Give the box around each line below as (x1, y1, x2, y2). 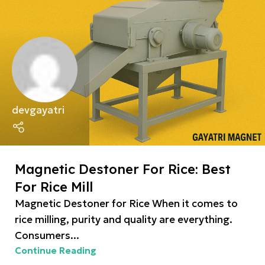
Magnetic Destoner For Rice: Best (15, 161, 231, 177)
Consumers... (15, 229, 79, 242)
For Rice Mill (15, 179, 93, 195)
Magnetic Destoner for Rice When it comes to (15, 197, 238, 210)
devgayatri (12, 104, 64, 117)
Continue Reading (15, 245, 96, 256)
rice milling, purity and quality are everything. (15, 213, 232, 226)
